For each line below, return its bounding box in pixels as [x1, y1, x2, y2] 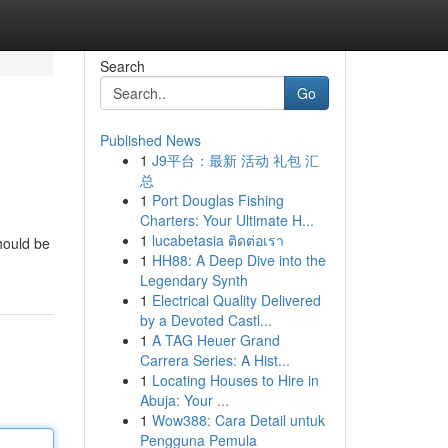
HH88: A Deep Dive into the [151, 250, 326, 270]
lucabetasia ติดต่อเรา [151, 230, 284, 250]
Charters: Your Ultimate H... [139, 210, 314, 230]
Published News [99, 130, 201, 150]
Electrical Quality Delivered [151, 290, 321, 310]
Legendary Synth [139, 270, 248, 290]
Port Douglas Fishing [151, 190, 284, 210]
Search [99, 56, 145, 76]
